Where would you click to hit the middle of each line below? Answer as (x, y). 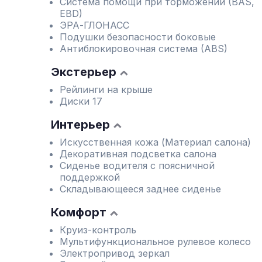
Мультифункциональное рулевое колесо (155, 242)
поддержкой (90, 177)
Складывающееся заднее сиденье (140, 189)
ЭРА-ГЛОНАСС (94, 25)
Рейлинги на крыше (106, 89)
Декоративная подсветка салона (138, 154)
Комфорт (79, 212)
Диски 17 (81, 101)
